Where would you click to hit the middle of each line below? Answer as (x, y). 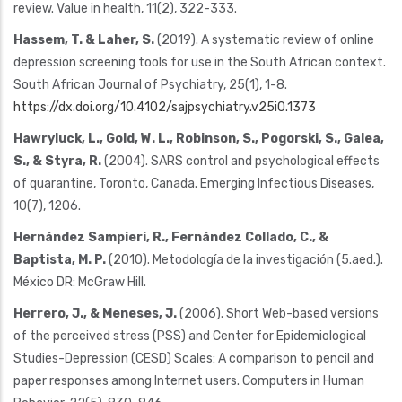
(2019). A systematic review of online (264, 39)
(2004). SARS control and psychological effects (240, 161)
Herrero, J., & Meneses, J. (95, 313)
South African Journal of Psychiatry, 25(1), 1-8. (150, 84)
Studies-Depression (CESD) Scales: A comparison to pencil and (194, 358)
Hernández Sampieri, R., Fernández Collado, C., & (171, 237)
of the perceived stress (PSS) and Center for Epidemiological (190, 336)
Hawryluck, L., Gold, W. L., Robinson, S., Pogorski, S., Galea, (199, 138)
